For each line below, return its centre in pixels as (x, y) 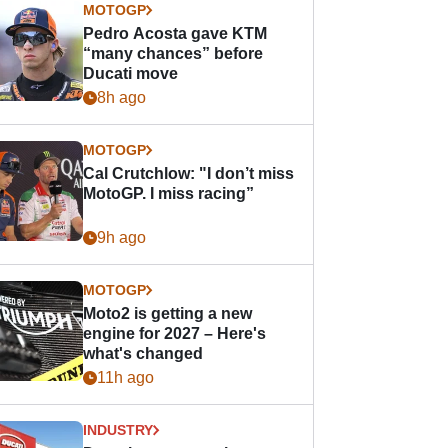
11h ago (126, 377)
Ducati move (131, 73)
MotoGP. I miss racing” (169, 193)
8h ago (122, 97)
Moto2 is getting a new (168, 313)
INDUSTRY (118, 430)
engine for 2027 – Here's (175, 333)
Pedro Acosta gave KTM (175, 33)
